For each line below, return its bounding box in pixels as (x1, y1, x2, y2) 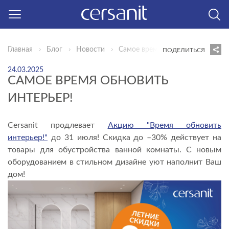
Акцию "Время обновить (107, 121, 221, 129)
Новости (76, 46, 105, 53)
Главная (8, 46, 33, 53)
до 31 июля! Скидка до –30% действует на (48, 133, 221, 142)
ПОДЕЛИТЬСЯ (163, 47, 205, 53)
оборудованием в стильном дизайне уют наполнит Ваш (8, 158, 221, 166)
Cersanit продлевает (8, 121, 108, 129)
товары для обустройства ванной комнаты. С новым (8, 146, 221, 154)
